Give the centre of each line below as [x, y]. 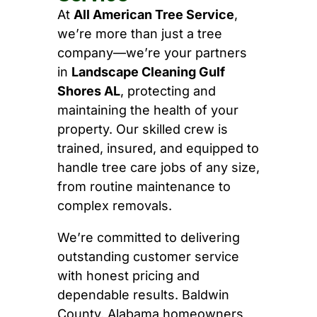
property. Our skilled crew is [142, 129]
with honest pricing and [128, 276]
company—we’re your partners [152, 53]
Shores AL [88, 91]
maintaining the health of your [148, 110]
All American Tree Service [154, 15]
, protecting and [168, 91]
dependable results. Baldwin [143, 295]
